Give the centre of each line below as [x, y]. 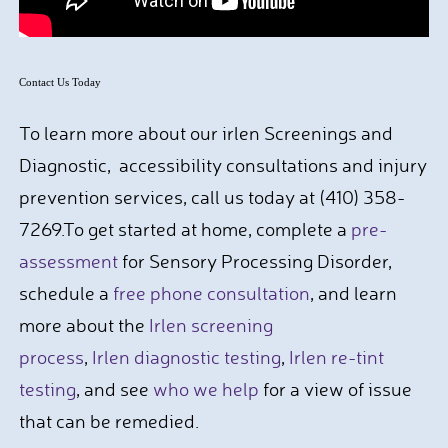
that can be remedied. [110, 421]
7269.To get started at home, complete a [184, 229]
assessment [68, 261]
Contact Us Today [59, 82]
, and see [114, 389]
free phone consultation [211, 293]
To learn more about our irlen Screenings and [205, 133]
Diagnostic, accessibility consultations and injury [222, 165]
